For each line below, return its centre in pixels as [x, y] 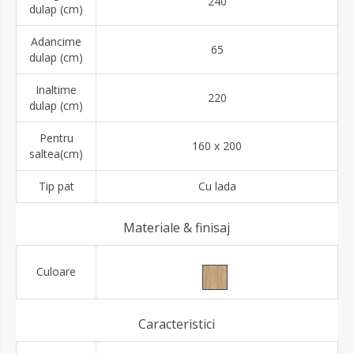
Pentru [56, 137]
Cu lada [217, 186]
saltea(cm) [56, 153]
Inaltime [56, 89]
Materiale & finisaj [177, 227]
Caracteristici [177, 324]
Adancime [56, 41]
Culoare [56, 271]
